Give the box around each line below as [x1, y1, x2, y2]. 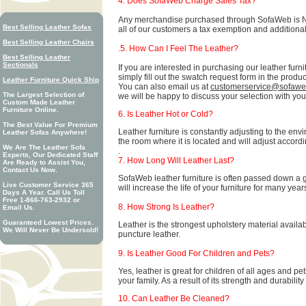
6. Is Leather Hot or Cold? [118, 109, 213, 119]
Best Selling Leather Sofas [3, 23, 92, 31]
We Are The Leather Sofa [3, 143, 85, 151]
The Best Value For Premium [3, 121, 98, 128]
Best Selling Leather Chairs [3, 38, 94, 46]
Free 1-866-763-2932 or [3, 196, 80, 204]
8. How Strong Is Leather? [118, 202, 214, 212]
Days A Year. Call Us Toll [3, 189, 85, 196]
